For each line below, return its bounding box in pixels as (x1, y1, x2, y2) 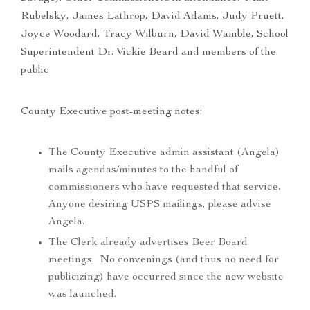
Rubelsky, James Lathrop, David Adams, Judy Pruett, (21, 11, 284, 23)
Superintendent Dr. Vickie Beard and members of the (21, 47, 276, 59)
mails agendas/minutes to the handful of (48, 165, 238, 176)
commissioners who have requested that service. (48, 182, 283, 194)
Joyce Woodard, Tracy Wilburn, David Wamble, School (21, 29, 289, 41)
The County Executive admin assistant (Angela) (48, 147, 280, 159)
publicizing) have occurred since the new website (48, 272, 284, 284)
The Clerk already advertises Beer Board (48, 237, 248, 249)
